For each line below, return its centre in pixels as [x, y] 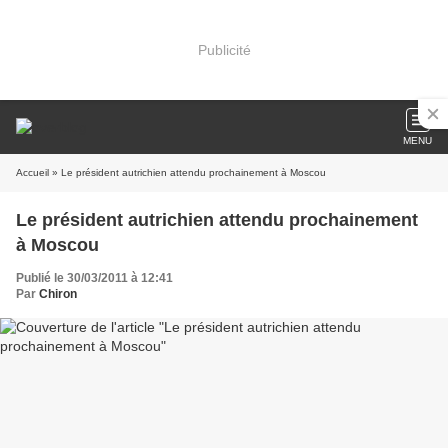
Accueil [32, 172]
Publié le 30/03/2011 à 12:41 [94, 278]
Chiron [58, 294]
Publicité [224, 49]
